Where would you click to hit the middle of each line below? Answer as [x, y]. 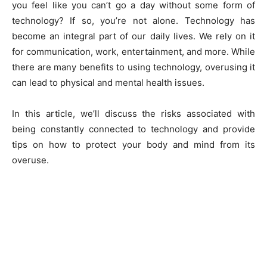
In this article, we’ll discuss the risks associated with [133, 114]
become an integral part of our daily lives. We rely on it [133, 36]
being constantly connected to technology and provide [133, 129]
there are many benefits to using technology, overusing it [133, 67]
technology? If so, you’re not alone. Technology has [133, 21]
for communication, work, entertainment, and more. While [133, 52]
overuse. [30, 160]
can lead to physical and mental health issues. [108, 83]
